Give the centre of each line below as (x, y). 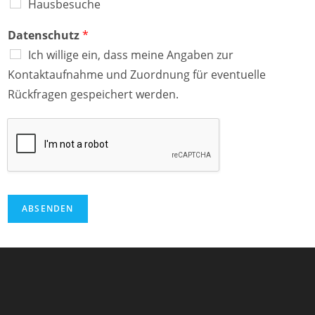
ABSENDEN (48, 208)
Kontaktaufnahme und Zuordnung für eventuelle (137, 74)
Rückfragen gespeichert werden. (93, 94)
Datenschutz (45, 35)
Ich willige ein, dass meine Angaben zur (131, 54)
